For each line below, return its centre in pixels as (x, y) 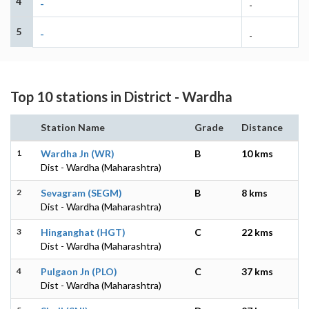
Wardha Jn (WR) (78, 153)
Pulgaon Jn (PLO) (79, 271)
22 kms (257, 232)
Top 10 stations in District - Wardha (121, 96)
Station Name (73, 127)
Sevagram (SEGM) (81, 192)
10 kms (257, 153)
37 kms (257, 271)
